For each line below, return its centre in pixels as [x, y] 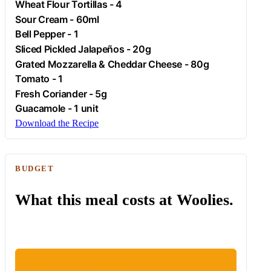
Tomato [33, 79]
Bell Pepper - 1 [47, 34]
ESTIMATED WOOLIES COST [86, 263]
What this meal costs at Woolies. [124, 200]
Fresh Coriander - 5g [61, 93]
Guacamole [41, 109]
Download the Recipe [57, 123]
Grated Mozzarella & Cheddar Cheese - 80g [112, 64]
